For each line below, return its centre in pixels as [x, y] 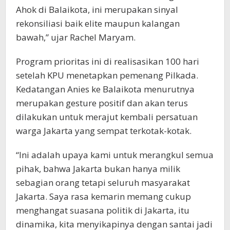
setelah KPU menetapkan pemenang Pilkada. [107, 75]
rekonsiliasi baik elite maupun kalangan [98, 23]
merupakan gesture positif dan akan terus [102, 103]
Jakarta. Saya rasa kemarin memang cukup [103, 196]
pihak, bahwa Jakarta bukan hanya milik [98, 168]
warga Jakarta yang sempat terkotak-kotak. [104, 130]
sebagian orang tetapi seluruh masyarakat [103, 182]
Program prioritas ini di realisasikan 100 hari [108, 61]
